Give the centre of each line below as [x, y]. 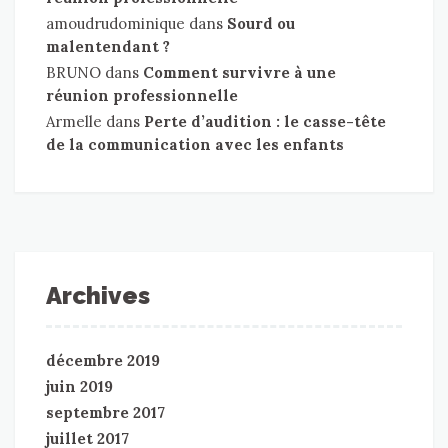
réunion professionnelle [142, 95]
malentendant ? [108, 46]
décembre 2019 [103, 360]
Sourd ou [261, 23]
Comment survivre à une [239, 72]
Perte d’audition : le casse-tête [265, 121]
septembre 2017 [105, 412]
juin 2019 [79, 386]
